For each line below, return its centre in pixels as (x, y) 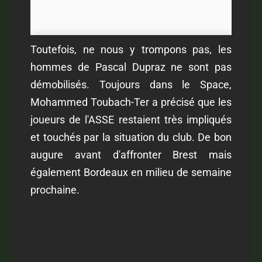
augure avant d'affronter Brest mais (131, 154)
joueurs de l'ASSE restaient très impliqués (131, 119)
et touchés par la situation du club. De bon (131, 137)
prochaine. (55, 189)
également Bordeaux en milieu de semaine (131, 172)
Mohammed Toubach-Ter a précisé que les (131, 102)
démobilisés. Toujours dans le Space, (131, 84)
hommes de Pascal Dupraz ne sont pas (131, 67)
